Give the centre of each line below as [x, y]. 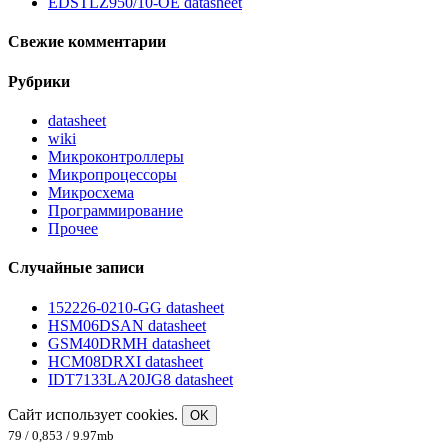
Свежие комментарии [87, 42]
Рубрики [39, 81]
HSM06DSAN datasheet [127, 325]
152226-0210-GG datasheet [136, 307]
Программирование [115, 211]
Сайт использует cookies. [95, 414]
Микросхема [91, 193]
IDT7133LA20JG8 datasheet [140, 379]
